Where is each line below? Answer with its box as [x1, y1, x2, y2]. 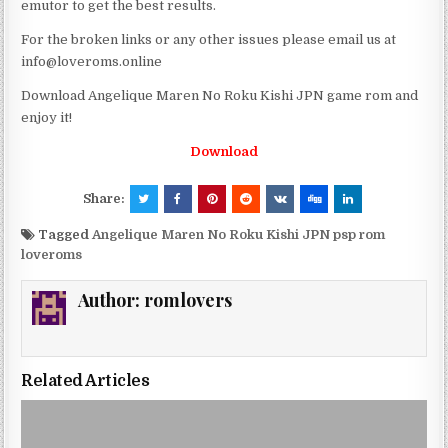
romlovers [144, 287, 233, 312]
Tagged [35, 226, 93, 242]
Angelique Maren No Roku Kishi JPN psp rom [92, 226, 386, 242]
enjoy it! [21, 109, 73, 125]
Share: [82, 190, 128, 206]
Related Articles [21, 371, 150, 390]
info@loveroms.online [21, 53, 163, 69]
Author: [78, 287, 145, 312]
